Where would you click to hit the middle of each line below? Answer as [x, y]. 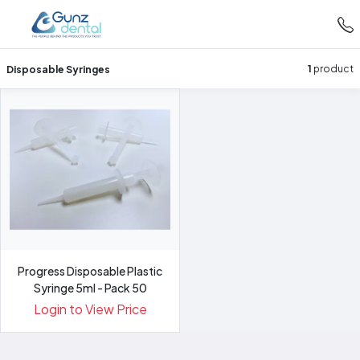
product [333, 68]
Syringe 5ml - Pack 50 [90, 288]
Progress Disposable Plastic [90, 271]
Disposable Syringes [58, 69]
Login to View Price [90, 309]
